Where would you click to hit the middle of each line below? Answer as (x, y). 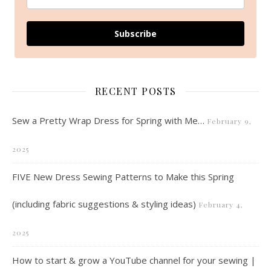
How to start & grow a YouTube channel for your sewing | (134, 260)
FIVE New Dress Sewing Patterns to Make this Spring (123, 177)
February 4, (221, 204)
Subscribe (135, 34)
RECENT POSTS (135, 91)
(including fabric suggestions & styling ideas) (104, 204)
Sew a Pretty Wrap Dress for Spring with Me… (108, 120)
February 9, (229, 121)
